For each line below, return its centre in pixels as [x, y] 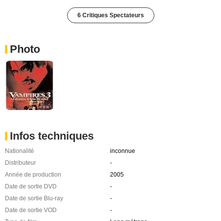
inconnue [122, 151]
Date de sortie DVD [31, 186]
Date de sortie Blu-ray [34, 198]
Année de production [33, 174]
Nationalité [19, 151]
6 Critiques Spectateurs [110, 16]
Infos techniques [52, 136]
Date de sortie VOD [31, 210]
